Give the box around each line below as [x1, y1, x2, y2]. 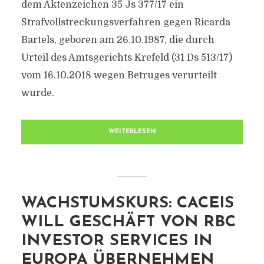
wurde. [21, 88, 54, 98]
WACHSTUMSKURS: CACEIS [21, 196, 234, 212]
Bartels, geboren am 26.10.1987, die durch [21, 35, 214, 45]
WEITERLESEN [108, 128, 156, 135]
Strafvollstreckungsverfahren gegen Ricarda [21, 17, 230, 28]
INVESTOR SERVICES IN [21, 233, 212, 249]
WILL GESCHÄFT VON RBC [21, 214, 236, 230]
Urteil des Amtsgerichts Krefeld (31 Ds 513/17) [21, 52, 232, 63]
